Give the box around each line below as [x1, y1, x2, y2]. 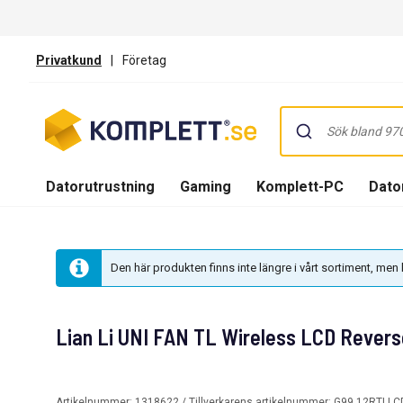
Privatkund [36, 52, 102, 67]
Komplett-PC [256, 177, 344, 195]
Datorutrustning [46, 177, 155, 195]
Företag [122, 52, 166, 67]
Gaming [180, 177, 231, 195]
